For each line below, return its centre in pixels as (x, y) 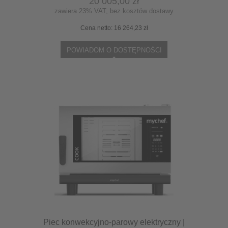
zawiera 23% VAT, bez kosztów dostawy (114, 11)
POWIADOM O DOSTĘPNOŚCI (114, 50)
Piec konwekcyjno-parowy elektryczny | (114, 222)
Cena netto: (97, 28)
